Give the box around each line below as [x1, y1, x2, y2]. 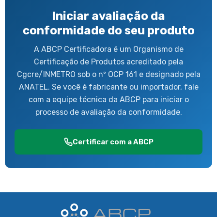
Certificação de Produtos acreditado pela [34, 57, 183, 66]
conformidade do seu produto [22, 23, 195, 37]
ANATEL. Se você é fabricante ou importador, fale [18, 82, 199, 92]
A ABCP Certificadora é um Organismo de [33, 44, 184, 54]
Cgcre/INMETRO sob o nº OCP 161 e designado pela [16, 69, 201, 79]
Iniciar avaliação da [52, 9, 165, 23]
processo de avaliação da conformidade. [35, 107, 182, 117]
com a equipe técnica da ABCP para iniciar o [28, 94, 189, 104]
